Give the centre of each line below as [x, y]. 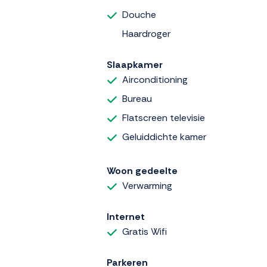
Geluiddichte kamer [164, 136]
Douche [139, 14]
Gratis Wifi [145, 232]
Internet [126, 217]
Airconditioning [155, 79]
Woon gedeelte [142, 171]
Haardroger [146, 33]
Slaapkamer [135, 64]
